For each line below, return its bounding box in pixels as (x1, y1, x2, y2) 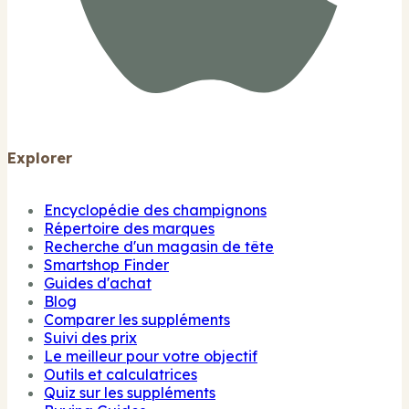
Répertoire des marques (44, 219, 215, 238)
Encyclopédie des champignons (44, 201, 267, 220)
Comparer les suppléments (44, 310, 230, 330)
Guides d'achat (44, 274, 152, 293)
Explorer (7, 148, 72, 167)
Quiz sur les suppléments (44, 383, 215, 403)
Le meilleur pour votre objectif (44, 347, 257, 366)
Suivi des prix (44, 329, 137, 348)
